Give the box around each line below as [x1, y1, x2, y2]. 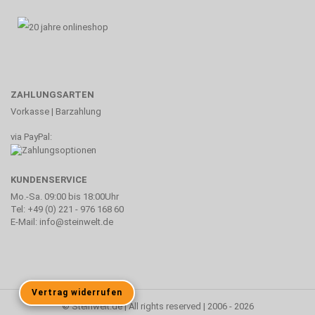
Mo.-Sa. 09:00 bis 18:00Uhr [11, 191, 119, 202]
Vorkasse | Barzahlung [11, 106, 101, 117]
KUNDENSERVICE [11, 174, 87, 185]
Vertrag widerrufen [32, 288, 122, 297]
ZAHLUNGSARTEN [11, 89, 94, 101]
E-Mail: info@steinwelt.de [11, 216, 113, 227]
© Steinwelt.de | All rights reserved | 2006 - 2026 [61, 300, 254, 311]
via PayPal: [11, 131, 52, 143]
